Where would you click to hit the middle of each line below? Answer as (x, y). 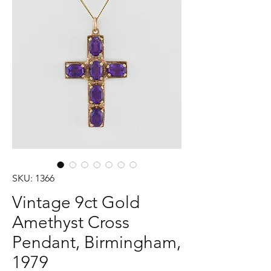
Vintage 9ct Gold (76, 202)
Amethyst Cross (71, 222)
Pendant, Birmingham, (96, 242)
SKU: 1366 (33, 178)
